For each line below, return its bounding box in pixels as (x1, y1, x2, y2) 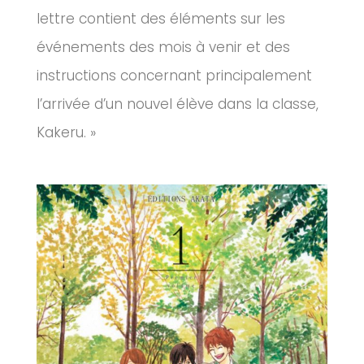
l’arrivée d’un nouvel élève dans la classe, (37, 94, 318, 115)
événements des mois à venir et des (37, 37, 290, 58)
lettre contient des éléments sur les (37, 9, 285, 29)
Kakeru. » (37, 123, 96, 143)
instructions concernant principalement (37, 66, 312, 86)
